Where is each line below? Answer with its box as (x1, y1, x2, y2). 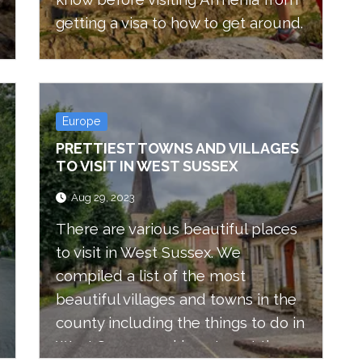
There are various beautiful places (56, 220, 297, 238)
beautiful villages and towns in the (56, 290, 297, 309)
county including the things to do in (56, 314, 305, 332)
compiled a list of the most (56, 267, 246, 285)
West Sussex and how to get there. (56, 337, 301, 356)
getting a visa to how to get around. (56, 14, 303, 32)
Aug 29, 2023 (71, 192, 135, 204)
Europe (62, 115, 101, 128)
